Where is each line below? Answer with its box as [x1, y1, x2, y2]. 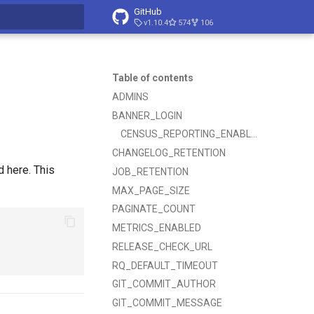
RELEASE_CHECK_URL [112, 240, 212, 252]
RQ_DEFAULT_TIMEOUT [112, 259, 218, 271]
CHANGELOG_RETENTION [112, 147, 226, 158]
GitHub [134, 6, 162, 17]
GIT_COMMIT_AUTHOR [112, 278, 216, 290]
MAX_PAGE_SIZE [112, 184, 190, 196]
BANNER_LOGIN [112, 109, 182, 121]
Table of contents [112, 72, 193, 83]
